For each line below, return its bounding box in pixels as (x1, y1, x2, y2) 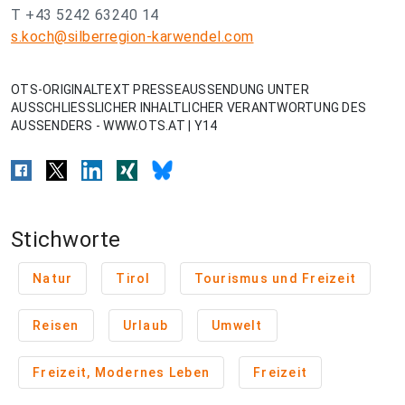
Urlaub (122, 318, 168, 334)
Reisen (33, 318, 80, 334)
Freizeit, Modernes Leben (33, 365, 210, 381)
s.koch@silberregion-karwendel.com (11, 28, 254, 46)
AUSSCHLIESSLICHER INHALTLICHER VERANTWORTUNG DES (11, 100, 366, 116)
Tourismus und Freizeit (193, 271, 356, 287)
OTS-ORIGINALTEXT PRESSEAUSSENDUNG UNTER (11, 82, 309, 98)
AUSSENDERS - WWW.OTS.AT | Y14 (11, 118, 218, 134)
